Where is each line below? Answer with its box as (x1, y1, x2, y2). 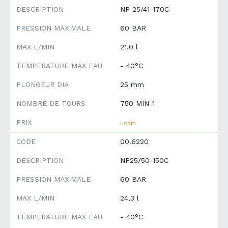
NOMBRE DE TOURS (16, 99, 85, 108)
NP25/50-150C (120, 156, 168, 165)
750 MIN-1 (120, 99, 155, 108)
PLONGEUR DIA (16, 80, 69, 89)
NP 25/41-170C (120, 5, 169, 14)
